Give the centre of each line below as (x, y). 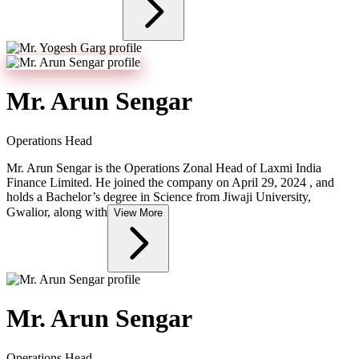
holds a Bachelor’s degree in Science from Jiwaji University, (159, 196)
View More (138, 212)
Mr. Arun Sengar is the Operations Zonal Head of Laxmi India (164, 167)
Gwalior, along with (57, 212)
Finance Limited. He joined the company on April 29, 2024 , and (170, 182)
